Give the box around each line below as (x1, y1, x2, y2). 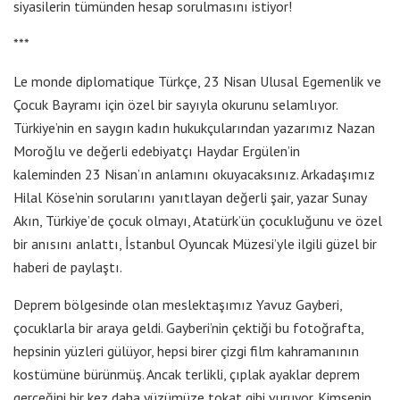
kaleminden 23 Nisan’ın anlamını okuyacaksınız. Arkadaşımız (13, 164, 375, 183)
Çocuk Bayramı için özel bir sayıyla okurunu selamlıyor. (13, 95, 337, 113)
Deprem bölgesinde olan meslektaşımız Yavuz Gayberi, (13, 295, 346, 313)
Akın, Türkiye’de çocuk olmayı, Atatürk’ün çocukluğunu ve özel (13, 211, 382, 229)
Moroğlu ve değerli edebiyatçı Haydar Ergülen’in (13, 141, 300, 160)
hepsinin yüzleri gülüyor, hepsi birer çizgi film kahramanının (13, 341, 359, 360)
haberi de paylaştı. (13, 257, 122, 276)
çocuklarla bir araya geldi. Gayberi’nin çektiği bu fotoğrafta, (13, 318, 363, 337)
